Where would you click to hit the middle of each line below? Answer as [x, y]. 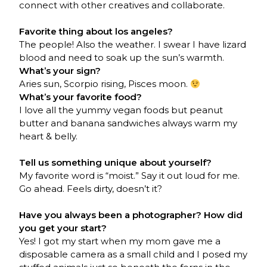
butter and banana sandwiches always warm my [128, 123]
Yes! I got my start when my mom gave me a [120, 241]
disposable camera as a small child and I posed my [133, 254]
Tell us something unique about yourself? [116, 163]
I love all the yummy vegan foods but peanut [121, 110]
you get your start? [63, 228]
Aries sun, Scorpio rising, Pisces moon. [105, 84]
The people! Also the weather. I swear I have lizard [133, 45]
